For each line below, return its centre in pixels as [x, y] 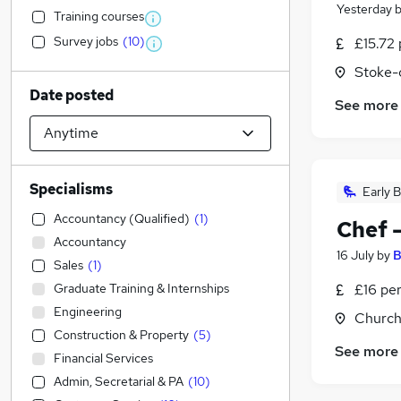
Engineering [88, 311]
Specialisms [71, 189]
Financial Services [103, 358]
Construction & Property [121, 335]
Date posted [72, 95]
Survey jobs [86, 41]
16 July [355, 256]
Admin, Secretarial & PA [119, 381]
